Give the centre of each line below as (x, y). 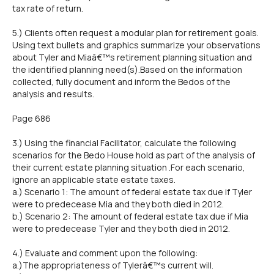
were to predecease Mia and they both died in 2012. (118, 204)
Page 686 (31, 118)
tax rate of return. (48, 8)
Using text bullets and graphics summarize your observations (136, 45)
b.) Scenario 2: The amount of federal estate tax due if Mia (130, 216)
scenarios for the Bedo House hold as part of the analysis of (134, 155)
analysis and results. (53, 94)
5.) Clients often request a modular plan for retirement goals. (135, 33)
